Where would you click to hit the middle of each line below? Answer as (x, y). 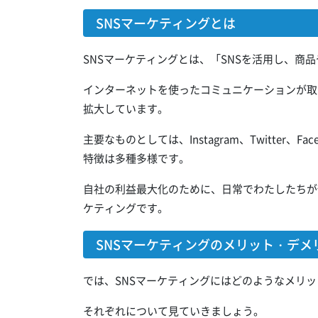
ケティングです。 (126, 208)
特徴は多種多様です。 (136, 158)
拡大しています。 (126, 108)
